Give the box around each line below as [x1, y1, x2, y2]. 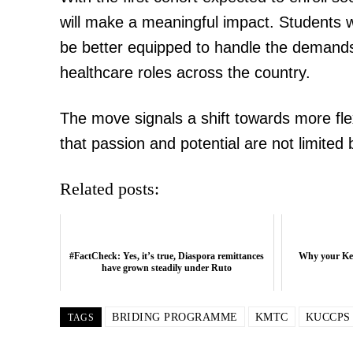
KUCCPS [305, 310, 351, 323]
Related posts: [60, 178, 159, 199]
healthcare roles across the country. [60, 63, 310, 81]
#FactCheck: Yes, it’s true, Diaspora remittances [69, 250, 265, 262]
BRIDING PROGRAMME [112, 310, 238, 323]
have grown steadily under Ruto [102, 262, 232, 273]
